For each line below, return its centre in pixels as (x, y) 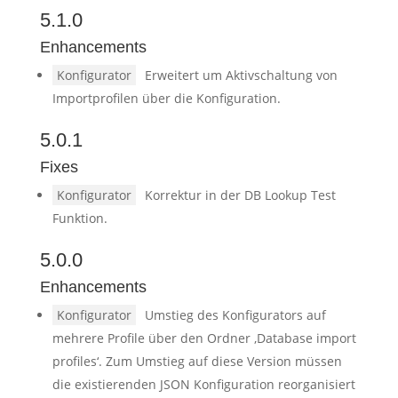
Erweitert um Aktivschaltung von (241, 75)
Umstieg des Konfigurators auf (235, 315)
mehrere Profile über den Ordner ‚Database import (204, 338)
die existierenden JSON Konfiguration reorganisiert (203, 384)
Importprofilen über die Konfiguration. (166, 98)
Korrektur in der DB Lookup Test (240, 195)
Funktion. (80, 218)
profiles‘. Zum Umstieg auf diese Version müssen (197, 361)
